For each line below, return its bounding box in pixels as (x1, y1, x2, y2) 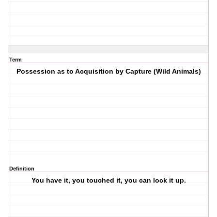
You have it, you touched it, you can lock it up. (31, 176, 186, 185)
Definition (9, 166, 34, 172)
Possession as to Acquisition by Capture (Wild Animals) (16, 67, 201, 76)
